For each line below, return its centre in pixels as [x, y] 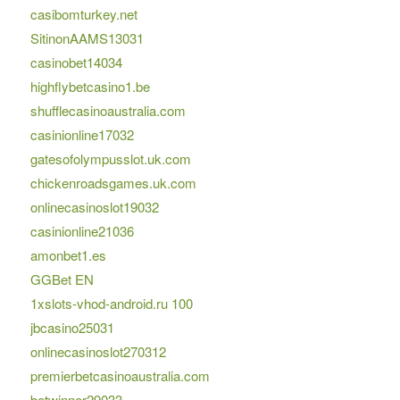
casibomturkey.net [83, 14]
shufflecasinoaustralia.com [108, 111]
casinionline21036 [82, 231]
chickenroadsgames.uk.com [113, 183]
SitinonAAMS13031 [87, 38]
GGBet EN [62, 279]
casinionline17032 [82, 135]
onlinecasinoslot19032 [94, 207]
